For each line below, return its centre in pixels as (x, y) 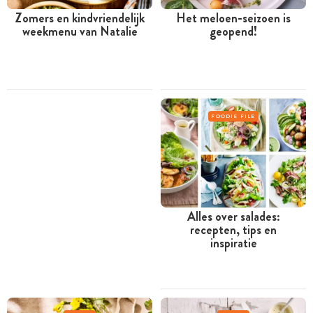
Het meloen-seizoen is (233, 18)
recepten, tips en (233, 230)
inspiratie (233, 243)
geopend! (233, 31)
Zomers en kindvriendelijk (80, 18)
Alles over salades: (233, 217)
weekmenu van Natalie (80, 31)
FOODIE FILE (233, 116)
